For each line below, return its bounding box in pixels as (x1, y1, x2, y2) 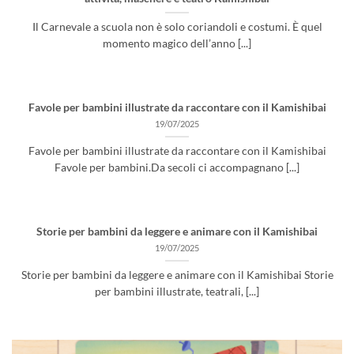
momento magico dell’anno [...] (103, 37, 251, 51)
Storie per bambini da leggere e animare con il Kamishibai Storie (21, 268, 333, 281)
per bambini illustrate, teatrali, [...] (95, 284, 259, 298)
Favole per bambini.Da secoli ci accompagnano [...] (55, 160, 299, 174)
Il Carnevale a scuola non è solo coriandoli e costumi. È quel (32, 21, 322, 34)
